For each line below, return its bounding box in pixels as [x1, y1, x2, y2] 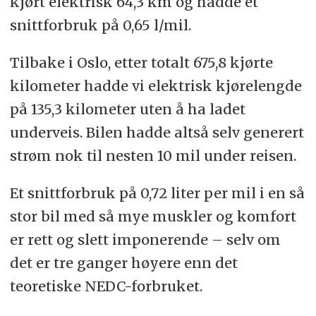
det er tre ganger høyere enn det [9, 254, 238, 272]
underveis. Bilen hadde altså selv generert [9, 123, 304, 142]
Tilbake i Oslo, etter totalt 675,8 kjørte [9, 54, 273, 72]
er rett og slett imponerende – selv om [9, 231, 281, 249]
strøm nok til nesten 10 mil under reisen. [9, 147, 296, 165]
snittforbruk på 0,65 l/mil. [9, 16, 191, 35]
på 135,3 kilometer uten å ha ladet [9, 100, 245, 119]
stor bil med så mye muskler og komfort [9, 207, 296, 226]
